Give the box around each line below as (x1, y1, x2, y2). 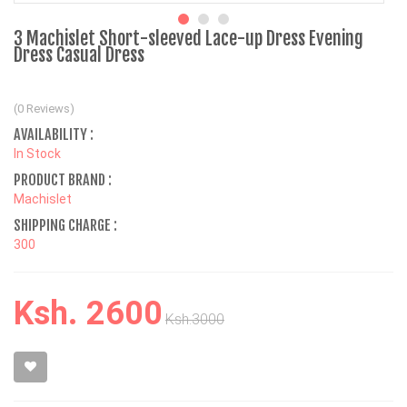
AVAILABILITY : (14, 124, 94, 144)
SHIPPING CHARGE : (14, 215, 117, 234)
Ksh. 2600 (14, 293, 163, 333)
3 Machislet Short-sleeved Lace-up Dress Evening (14, 26, 363, 50)
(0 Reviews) (14, 101, 74, 115)
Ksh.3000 (165, 310, 224, 328)
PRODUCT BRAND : (14, 170, 112, 189)
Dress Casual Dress (14, 43, 144, 66)
